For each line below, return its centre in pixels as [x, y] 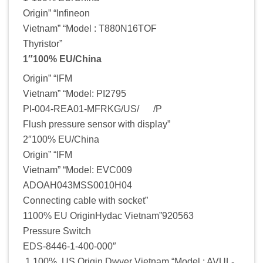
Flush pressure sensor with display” [97, 124]
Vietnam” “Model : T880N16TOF [90, 28]
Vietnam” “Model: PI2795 [75, 93]
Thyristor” [43, 43]
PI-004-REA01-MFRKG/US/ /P [92, 109]
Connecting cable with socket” [85, 200]
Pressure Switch [57, 231]
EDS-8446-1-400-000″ [70, 246]
